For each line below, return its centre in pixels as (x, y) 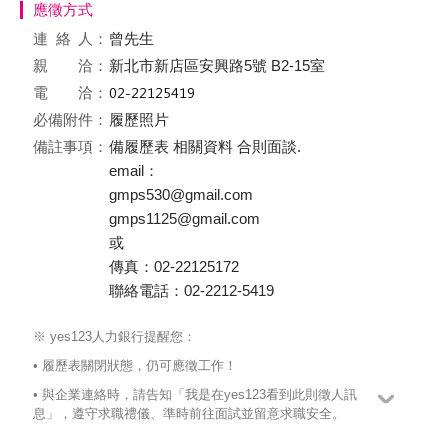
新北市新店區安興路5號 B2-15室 (217, 65)
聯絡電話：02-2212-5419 (191, 290)
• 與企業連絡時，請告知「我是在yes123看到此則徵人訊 (195, 394)
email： (134, 170)
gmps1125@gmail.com (184, 218)
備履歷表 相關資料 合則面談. (205, 146)
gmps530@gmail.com (181, 194)
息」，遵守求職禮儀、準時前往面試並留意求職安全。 (189, 413)
